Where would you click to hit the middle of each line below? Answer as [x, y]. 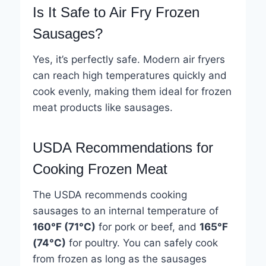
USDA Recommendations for [123, 147]
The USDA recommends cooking [110, 194]
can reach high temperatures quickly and [129, 75]
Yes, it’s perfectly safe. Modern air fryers [129, 59]
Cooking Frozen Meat [100, 169]
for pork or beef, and [147, 227]
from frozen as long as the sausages [119, 259]
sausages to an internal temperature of [125, 210]
